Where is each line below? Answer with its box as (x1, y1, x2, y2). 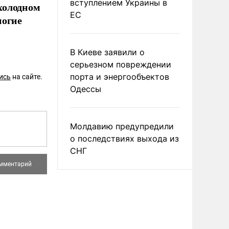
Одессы (70, 84, 101, 94)
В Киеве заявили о (70, 47, 145, 57)
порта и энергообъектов (70, 72, 169, 82)
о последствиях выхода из (70, 133, 179, 144)
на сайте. (11, 73, 42, 81)
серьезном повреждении (70, 59, 171, 70)
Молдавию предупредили (70, 121, 174, 131)
